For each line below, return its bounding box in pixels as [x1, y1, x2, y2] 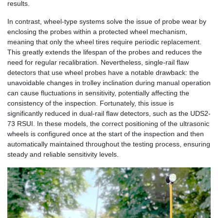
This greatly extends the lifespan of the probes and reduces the [7, 48, 202, 56]
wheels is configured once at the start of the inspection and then [7, 129, 204, 138]
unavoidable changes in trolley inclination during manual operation [7, 78, 211, 87]
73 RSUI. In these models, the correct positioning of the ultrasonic [7, 119, 209, 127]
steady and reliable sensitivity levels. [7, 150, 119, 158]
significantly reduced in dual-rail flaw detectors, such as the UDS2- [7, 109, 211, 117]
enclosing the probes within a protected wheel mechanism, [7, 27, 187, 36]
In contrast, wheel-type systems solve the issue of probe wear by [7, 17, 206, 25]
